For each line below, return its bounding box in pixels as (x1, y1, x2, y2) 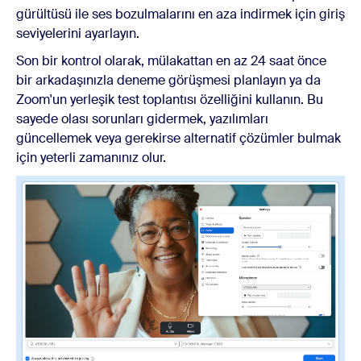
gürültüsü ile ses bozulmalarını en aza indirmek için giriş (16, 5, 345, 23)
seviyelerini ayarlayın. (16, 24, 139, 42)
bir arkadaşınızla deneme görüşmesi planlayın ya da (16, 71, 321, 89)
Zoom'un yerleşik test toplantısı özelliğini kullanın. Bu (16, 90, 323, 108)
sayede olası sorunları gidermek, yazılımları (16, 110, 268, 127)
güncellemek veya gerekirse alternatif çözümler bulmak (16, 129, 341, 147)
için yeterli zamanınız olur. (16, 148, 166, 166)
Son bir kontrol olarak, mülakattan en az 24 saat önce (16, 52, 326, 69)
